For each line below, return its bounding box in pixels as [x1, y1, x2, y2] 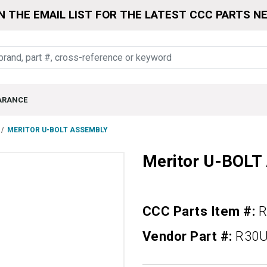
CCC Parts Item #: [142, 204, 259, 219]
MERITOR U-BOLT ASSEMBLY [7, 126, 108, 135]
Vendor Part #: [142, 229, 236, 244]
